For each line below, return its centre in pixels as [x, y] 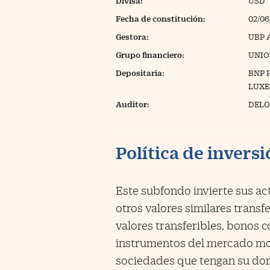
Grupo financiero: [150, 55]
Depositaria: [140, 73]
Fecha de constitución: [161, 19]
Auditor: [133, 104]
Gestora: [132, 37]
